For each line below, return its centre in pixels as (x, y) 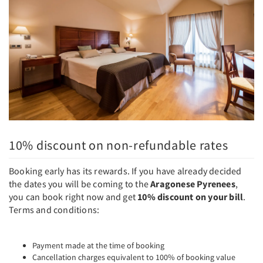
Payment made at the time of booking (98, 245)
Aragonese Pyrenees (193, 183)
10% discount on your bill (190, 196)
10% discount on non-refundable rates (119, 145)
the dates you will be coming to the (80, 183)
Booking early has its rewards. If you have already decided (125, 171)
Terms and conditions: (54, 209)
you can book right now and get (73, 196)
